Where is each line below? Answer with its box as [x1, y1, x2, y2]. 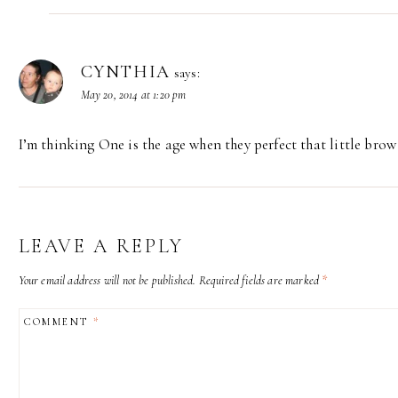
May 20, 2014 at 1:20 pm [80, 86, 187, 102]
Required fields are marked [198, 272, 322, 288]
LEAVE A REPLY [18, 234, 184, 258]
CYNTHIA [80, 60, 171, 83]
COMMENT [23, 315, 93, 329]
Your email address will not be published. [18, 272, 196, 288]
